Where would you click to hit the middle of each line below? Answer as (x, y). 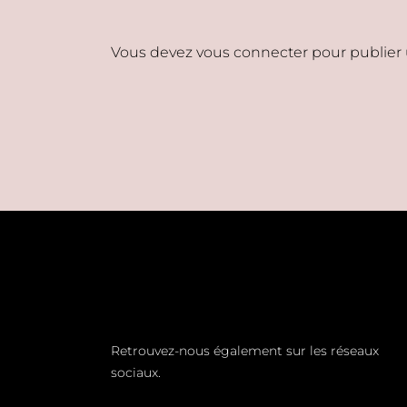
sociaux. (136, 372)
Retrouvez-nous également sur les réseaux (245, 351)
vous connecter (252, 52)
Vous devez (154, 52)
